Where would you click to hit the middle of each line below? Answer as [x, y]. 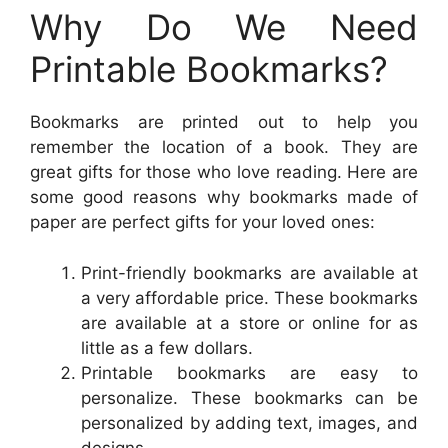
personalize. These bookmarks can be [249, 397]
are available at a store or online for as [249, 322]
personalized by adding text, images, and [249, 422]
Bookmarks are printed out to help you [224, 122]
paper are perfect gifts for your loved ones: [202, 222]
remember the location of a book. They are [224, 147]
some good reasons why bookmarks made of [224, 197]
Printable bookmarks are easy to [249, 372]
